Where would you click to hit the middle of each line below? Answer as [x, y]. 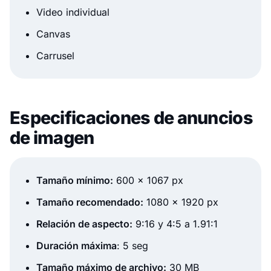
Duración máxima [77, 246]
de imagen [52, 138]
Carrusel [55, 56]
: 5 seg [132, 246]
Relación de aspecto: [84, 224]
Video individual [73, 12]
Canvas [53, 34]
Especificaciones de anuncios [131, 118]
